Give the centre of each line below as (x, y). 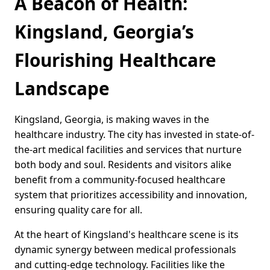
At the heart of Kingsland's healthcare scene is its (127, 235)
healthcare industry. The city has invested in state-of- (134, 135)
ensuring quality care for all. (78, 210)
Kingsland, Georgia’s (104, 32)
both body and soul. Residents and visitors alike (123, 165)
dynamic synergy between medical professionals (125, 250)
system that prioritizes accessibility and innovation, (131, 195)
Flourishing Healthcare (115, 60)
